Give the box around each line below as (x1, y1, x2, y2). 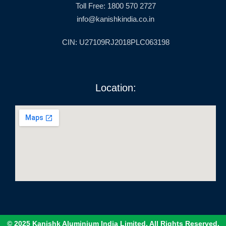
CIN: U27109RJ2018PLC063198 (62, 37, 169, 46)
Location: (95, 82, 136, 93)
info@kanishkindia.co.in (77, 14, 154, 23)
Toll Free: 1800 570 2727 (75, 1, 156, 10)
